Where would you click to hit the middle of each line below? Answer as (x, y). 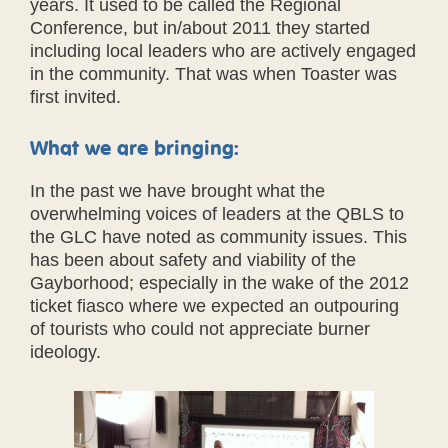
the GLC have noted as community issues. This (218, 236)
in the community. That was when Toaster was (213, 73)
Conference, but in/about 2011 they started (200, 27)
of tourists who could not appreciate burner (200, 328)
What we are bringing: (134, 147)
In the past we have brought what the (177, 190)
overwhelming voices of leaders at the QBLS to (217, 213)
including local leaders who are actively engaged (223, 50)
